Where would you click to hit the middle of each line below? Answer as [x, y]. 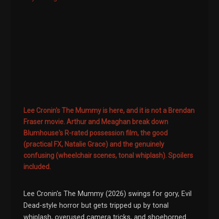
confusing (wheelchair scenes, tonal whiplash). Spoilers [109, 156]
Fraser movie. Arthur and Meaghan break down [96, 122]
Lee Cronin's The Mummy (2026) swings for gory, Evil [108, 194]
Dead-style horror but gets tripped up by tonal [96, 206]
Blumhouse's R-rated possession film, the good [96, 133]
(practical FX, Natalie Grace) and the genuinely [94, 144]
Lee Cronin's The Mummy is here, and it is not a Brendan [109, 111]
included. [37, 167]
